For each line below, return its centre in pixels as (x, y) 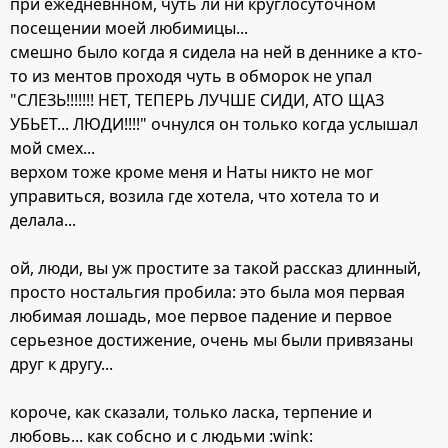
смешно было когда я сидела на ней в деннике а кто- (216, 51)
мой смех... (52, 147)
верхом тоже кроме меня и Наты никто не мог (191, 171)
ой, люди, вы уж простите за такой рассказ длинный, (215, 267)
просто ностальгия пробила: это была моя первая (207, 291)
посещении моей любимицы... (129, 27)
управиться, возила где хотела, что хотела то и (194, 195)
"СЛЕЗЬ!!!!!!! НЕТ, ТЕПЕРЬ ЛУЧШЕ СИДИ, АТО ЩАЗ (197, 99)
